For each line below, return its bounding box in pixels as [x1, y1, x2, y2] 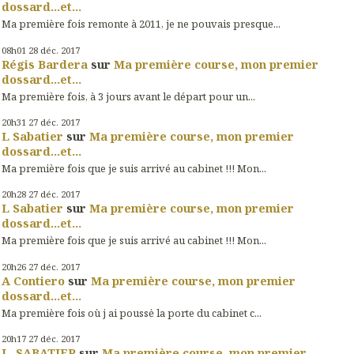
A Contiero [2, 272, 65, 288]
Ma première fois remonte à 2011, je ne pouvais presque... [2, 17, 281, 32]
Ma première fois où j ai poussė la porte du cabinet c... [2, 305, 262, 320]
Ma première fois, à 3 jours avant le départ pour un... [2, 88, 255, 104]
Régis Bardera [2, 55, 88, 72]
